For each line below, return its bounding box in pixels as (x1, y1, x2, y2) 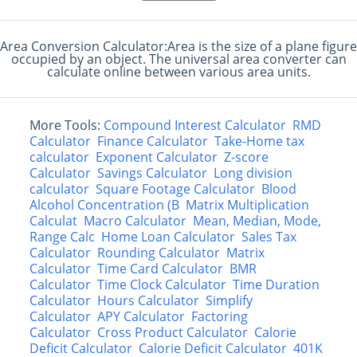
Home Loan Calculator (101, 228, 236, 245)
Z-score (224, 148, 269, 166)
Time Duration (233, 276, 320, 293)
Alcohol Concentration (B (29, 196, 180, 214)
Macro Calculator (84, 212, 187, 229)
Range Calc (29, 228, 96, 245)
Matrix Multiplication (186, 196, 310, 214)
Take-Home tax (214, 132, 305, 150)
